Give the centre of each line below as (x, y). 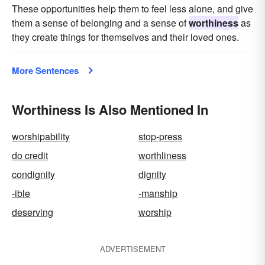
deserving (33, 212)
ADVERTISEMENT (132, 249)
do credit (30, 155)
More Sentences (45, 70)
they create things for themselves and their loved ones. (125, 37)
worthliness (162, 155)
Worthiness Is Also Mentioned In (110, 109)
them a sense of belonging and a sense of (100, 23)
